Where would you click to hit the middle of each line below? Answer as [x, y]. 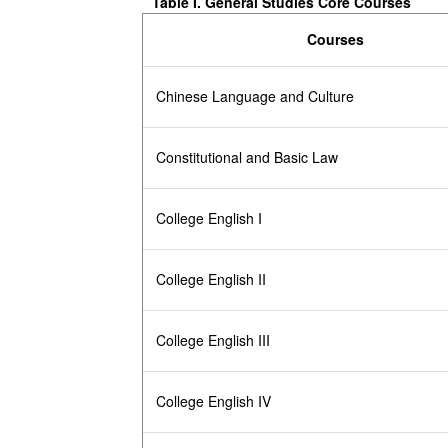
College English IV [214, 401]
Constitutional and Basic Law [247, 157]
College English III [213, 340]
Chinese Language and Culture [255, 96]
